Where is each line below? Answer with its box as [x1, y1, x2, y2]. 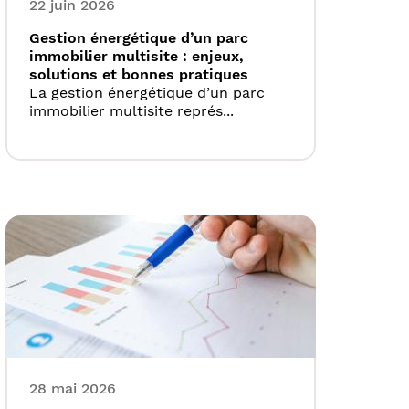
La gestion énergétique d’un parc [29, 84, 265, 102]
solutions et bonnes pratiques [29, 66, 248, 84]
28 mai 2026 [29, 380, 116, 398]
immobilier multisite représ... [29, 102, 234, 121]
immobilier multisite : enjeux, [29, 47, 244, 66]
